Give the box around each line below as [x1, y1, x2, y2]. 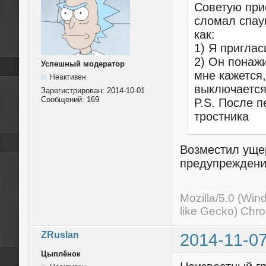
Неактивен [49, 72, 86, 81]
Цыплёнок [41, 249, 81, 258]
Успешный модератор [41, 59, 125, 68]
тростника [194, 109, 249, 123]
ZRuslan [41, 229, 79, 240]
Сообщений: [41, 94, 87, 104]
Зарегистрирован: [41, 85, 107, 95]
